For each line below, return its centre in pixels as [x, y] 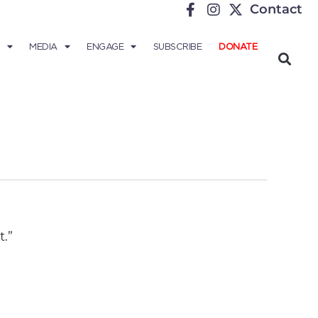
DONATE [238, 46]
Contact [276, 9]
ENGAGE [105, 46]
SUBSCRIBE [177, 46]
